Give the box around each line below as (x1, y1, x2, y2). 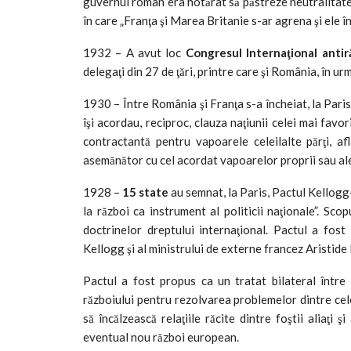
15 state (122, 184, 169, 199)
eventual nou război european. (83, 329, 239, 344)
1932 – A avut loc (83, 45, 186, 60)
